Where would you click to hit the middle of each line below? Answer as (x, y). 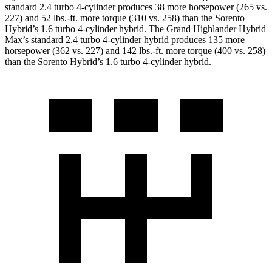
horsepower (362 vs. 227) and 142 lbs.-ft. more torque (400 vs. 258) (135, 51)
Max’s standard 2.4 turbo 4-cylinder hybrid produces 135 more (125, 40)
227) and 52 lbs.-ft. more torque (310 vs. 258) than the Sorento (125, 18)
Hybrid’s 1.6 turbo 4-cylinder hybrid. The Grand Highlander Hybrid (135, 29)
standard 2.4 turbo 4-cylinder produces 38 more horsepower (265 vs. (136, 7)
